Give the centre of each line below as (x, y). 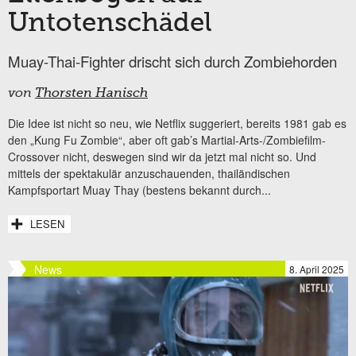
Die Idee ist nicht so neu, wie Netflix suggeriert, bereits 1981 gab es (177, 124)
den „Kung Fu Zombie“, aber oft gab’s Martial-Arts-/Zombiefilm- (167, 140)
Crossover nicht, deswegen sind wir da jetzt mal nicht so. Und (162, 157)
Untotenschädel (110, 24)
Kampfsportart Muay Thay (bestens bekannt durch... (139, 190)
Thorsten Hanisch (91, 94)
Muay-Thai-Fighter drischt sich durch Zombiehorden (172, 62)
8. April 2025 (317, 269)
